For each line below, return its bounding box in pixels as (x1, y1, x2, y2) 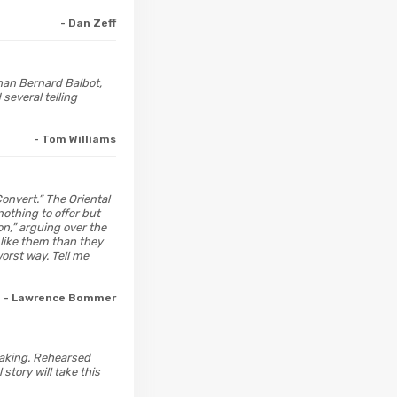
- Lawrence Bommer (4, 291, 116, 304)
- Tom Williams (34, 132, 116, 145)
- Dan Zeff (60, 16, 116, 29)
